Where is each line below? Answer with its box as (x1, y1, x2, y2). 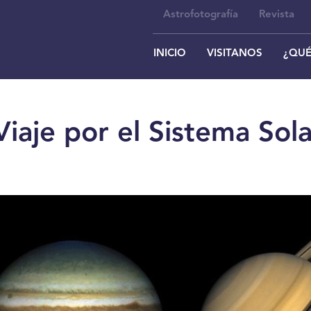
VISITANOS (207, 49, 262, 59)
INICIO (153, 49, 186, 59)
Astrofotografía (163, 10, 238, 20)
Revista (259, 10, 294, 20)
